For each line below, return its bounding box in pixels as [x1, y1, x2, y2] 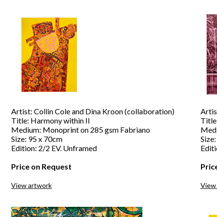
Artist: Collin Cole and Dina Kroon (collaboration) [11, 107, 174, 116]
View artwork [11, 181, 52, 189]
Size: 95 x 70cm [11, 134, 62, 143]
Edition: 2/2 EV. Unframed [11, 143, 97, 153]
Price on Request [11, 162, 72, 171]
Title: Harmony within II [11, 116, 90, 125]
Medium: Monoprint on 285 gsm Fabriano [11, 125, 150, 134]
